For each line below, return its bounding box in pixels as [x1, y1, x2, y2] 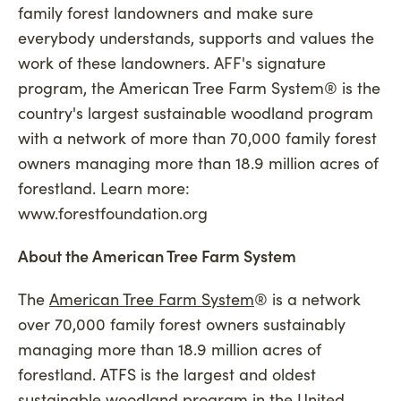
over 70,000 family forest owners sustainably [18, 312, 346, 335]
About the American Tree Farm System [18, 244, 296, 267]
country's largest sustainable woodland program [18, 101, 373, 124]
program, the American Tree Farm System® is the [18, 76, 380, 98]
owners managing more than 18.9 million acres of [18, 151, 379, 174]
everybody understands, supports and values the [18, 26, 374, 48]
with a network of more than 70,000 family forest [18, 126, 377, 149]
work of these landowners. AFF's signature [18, 51, 326, 73]
